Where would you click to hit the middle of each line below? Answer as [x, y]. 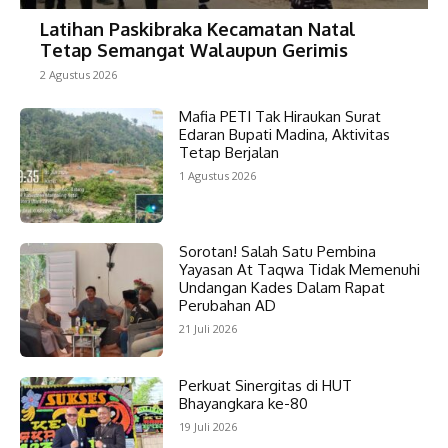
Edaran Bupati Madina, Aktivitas [284, 135]
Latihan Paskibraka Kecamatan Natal [198, 29]
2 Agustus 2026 [78, 75]
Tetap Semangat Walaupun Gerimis [194, 50]
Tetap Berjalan [228, 153]
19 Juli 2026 [207, 426]
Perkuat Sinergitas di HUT [265, 385]
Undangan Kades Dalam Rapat [281, 287]
